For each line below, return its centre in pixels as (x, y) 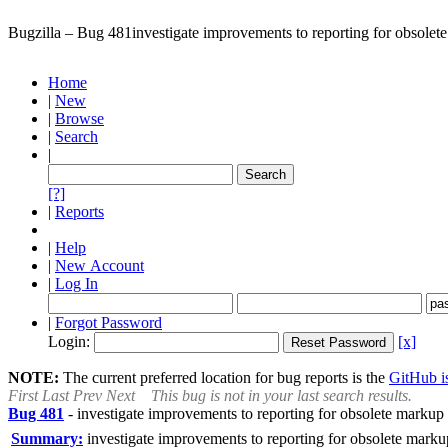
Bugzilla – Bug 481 (70, 32)
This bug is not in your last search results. (281, 395)
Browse (79, 118)
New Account (99, 265)
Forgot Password (108, 322)
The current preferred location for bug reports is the (224, 377)
